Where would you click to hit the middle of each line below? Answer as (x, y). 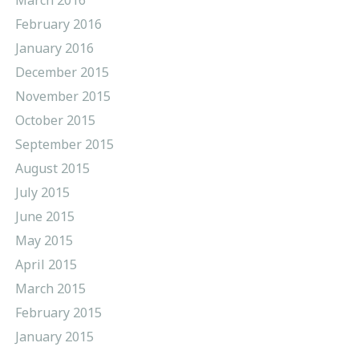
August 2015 (52, 168)
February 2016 (58, 24)
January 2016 (54, 48)
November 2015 (63, 96)
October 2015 (55, 120)
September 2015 (64, 144)
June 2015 (44, 216)
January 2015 (54, 336)
